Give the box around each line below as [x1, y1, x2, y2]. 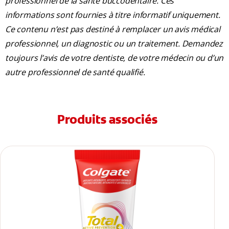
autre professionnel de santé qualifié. [5, 66, 147, 78]
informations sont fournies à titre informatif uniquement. [5, 9, 220, 21]
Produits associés [57, 111, 157, 128]
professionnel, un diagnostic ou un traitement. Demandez [5, 38, 223, 50]
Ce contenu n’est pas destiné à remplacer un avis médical [5, 24, 220, 35]
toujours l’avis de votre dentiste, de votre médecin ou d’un [5, 52, 224, 64]
